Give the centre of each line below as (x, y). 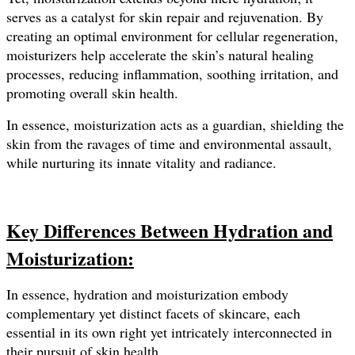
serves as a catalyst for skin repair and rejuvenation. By (165, 16)
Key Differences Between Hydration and (170, 230)
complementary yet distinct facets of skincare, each (153, 313)
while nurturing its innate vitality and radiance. (141, 162)
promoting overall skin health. (95, 92)
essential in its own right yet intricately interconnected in (169, 332)
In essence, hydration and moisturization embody (147, 294)
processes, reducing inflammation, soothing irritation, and (172, 73)
